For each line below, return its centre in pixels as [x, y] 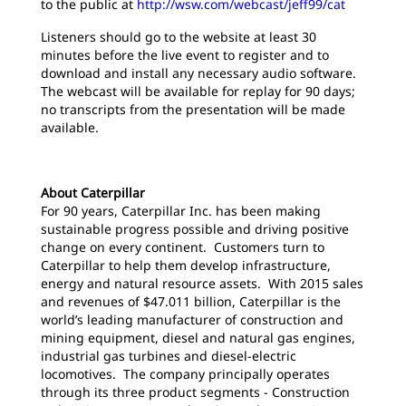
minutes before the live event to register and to [185, 55]
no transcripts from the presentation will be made [193, 109]
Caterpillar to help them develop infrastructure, [186, 265]
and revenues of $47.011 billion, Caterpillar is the [191, 301]
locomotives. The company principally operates [185, 374]
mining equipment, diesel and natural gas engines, [198, 338]
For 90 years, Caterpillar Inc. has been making [181, 211]
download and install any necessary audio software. [198, 73]
